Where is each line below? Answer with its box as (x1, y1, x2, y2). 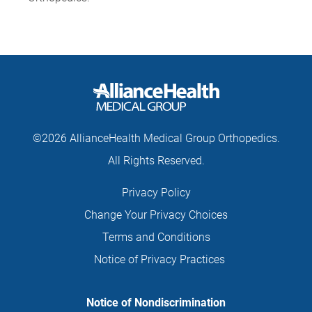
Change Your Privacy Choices (84, 208, 228, 221)
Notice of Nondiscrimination (86, 296, 226, 309)
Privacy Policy (121, 186, 191, 199)
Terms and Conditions (102, 231, 210, 244)
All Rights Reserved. (107, 154, 205, 167)
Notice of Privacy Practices (94, 253, 225, 266)
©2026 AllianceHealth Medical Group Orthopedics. (32, 132, 280, 145)
